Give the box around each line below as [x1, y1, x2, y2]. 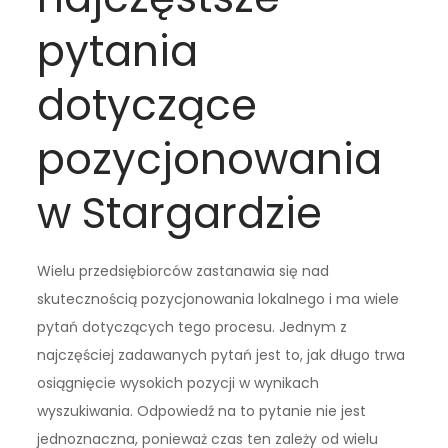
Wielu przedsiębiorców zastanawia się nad [37, 261, 330, 282]
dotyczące [37, 76, 258, 136]
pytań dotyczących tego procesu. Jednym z [37, 317, 348, 338]
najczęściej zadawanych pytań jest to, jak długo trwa [37, 345, 406, 366]
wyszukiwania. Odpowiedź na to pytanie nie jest [37, 401, 367, 422]
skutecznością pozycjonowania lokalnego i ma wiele [37, 289, 400, 310]
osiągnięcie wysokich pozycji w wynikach [37, 373, 320, 394]
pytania [37, 22, 199, 82]
